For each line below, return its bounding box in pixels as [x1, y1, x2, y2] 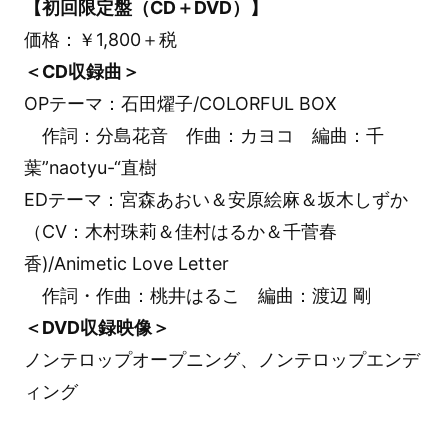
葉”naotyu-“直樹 [23, 156, 157, 178]
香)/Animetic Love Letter [23, 252, 229, 274]
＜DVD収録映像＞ [23, 316, 170, 338]
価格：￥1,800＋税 [23, 28, 177, 50]
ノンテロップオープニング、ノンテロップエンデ [23, 348, 420, 370]
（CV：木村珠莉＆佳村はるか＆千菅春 [23, 220, 337, 242]
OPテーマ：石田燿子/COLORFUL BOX [23, 92, 337, 114]
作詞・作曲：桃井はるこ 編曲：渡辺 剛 [23, 284, 371, 306]
